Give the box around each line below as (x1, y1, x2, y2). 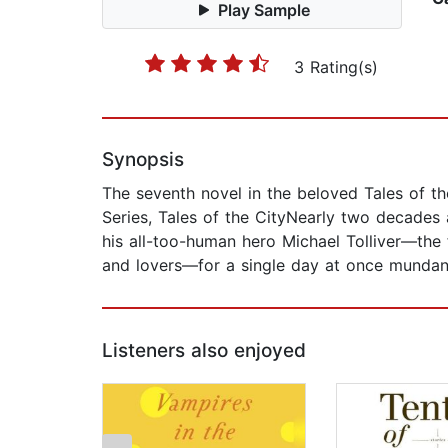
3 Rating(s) (294, 57, 378, 78)
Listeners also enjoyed (102, 339, 306, 363)
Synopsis (102, 148, 184, 172)
